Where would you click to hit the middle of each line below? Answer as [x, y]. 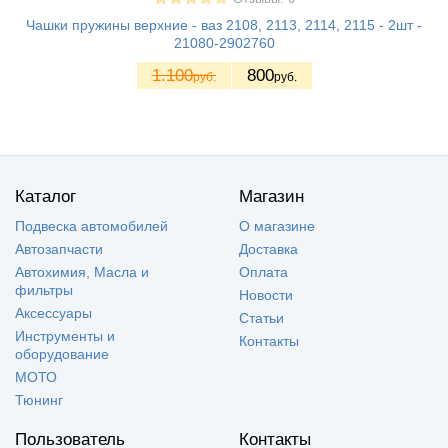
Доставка [268, 248]
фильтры [44, 289]
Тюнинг [39, 399]
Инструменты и [65, 335]
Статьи [261, 317]
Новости [266, 294]
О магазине [277, 225]
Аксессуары [53, 312]
